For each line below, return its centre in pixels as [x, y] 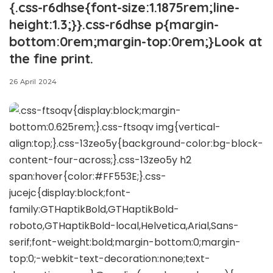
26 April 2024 [33, 82]
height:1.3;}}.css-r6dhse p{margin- [114, 24]
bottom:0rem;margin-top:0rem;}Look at [136, 41]
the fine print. [51, 58]
